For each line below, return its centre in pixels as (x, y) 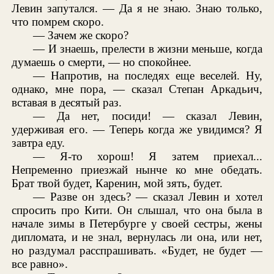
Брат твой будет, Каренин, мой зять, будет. (117, 183)
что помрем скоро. (58, 22)
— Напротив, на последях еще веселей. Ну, (148, 76)
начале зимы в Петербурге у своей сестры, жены (137, 224)
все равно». (40, 264)
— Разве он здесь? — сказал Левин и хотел (148, 197)
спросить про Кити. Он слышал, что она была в (137, 210)
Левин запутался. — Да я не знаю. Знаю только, (137, 9)
